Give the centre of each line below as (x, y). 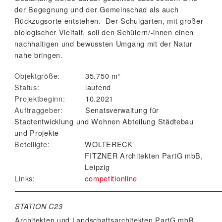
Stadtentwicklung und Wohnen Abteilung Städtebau (104, 121)
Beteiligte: (32, 144)
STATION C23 (39, 206)
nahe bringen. (40, 55)
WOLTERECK (109, 144)
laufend (98, 87)
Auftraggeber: (39, 110)
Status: (27, 87)
